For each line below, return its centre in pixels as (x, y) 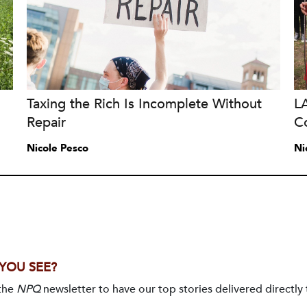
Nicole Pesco (57, 148)
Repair (46, 122)
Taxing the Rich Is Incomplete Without (144, 104)
